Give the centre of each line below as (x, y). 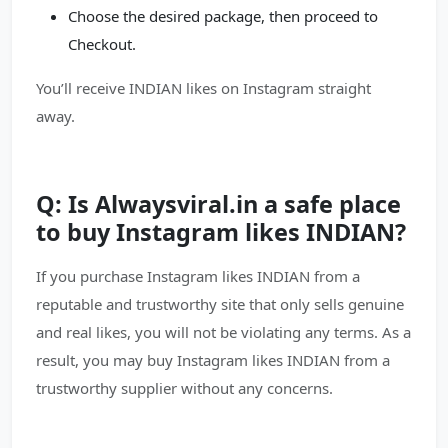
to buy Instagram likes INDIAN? (221, 232)
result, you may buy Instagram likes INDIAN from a (213, 360)
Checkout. (102, 44)
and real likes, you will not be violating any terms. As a (223, 332)
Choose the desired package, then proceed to (223, 16)
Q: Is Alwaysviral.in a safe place (218, 204)
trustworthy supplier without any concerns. (184, 388)
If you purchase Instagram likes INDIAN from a (198, 276)
